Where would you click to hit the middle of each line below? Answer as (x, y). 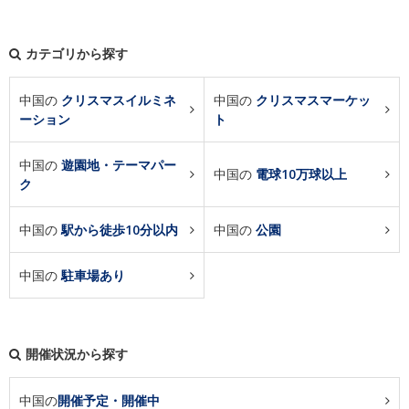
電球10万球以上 (301, 174)
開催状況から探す (77, 354)
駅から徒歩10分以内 (120, 230)
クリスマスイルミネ (119, 100)
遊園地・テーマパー (119, 165)
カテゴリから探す (77, 53)
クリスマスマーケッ (313, 100)
